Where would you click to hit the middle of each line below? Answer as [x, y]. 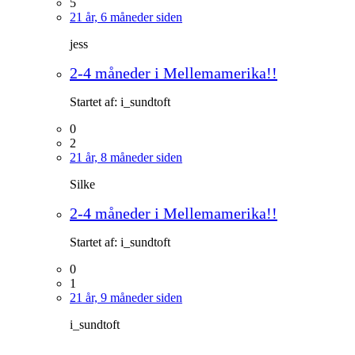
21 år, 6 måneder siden [126, 17]
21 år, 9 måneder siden [126, 297]
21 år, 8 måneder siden [126, 157]
